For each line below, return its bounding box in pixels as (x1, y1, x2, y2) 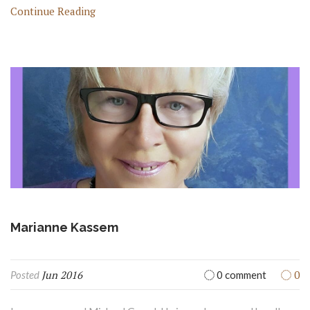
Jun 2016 (42, 267, 82, 282)
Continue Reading (10, 4, 95, 19)
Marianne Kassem (10, 219, 118, 235)
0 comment (215, 268, 266, 281)
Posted (10, 268, 42, 281)
